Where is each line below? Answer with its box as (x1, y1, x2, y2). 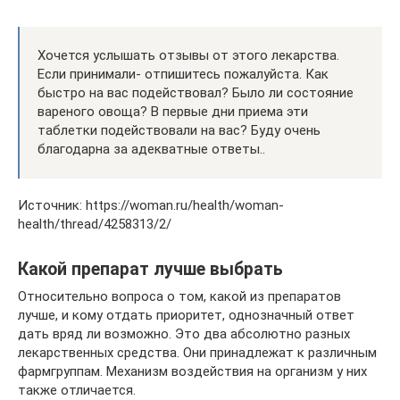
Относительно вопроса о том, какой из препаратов (18, 288, 341, 304)
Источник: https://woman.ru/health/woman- (18, 197, 284, 213)
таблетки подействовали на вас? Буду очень (37, 122, 321, 138)
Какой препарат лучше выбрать (18, 259, 283, 280)
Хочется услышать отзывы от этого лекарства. (37, 47, 339, 63)
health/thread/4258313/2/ (18, 216, 171, 232)
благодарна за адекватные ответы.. (37, 141, 265, 157)
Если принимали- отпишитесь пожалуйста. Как (37, 66, 329, 82)
